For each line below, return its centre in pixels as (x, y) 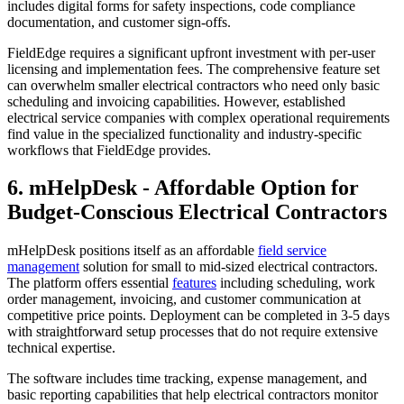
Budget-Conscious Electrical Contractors (197, 212)
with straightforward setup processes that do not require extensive (193, 332)
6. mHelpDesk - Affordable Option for (183, 188)
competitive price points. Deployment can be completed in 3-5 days (198, 316)
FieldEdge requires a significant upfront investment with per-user (191, 52)
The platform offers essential (90, 283)
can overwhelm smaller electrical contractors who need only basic (193, 85)
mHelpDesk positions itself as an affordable (133, 251)
